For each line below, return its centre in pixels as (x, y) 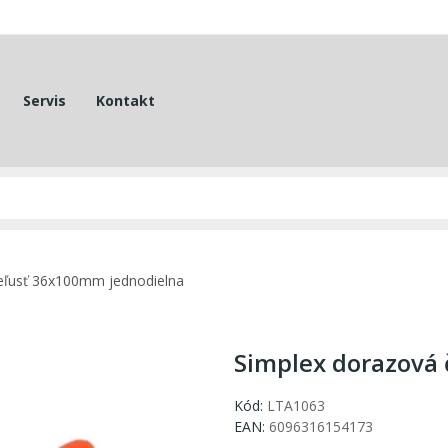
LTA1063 (296, 406)
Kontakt (125, 100)
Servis (44, 100)
